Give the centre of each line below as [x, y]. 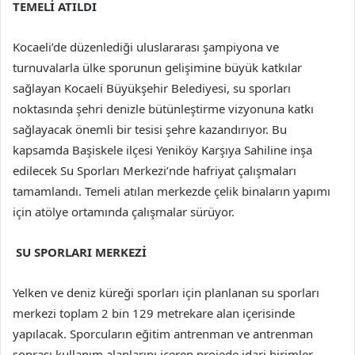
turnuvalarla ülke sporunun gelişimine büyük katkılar [157, 68]
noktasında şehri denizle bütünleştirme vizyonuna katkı [163, 109]
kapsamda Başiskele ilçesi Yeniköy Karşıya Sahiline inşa [162, 150]
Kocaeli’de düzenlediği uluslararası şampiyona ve [146, 47]
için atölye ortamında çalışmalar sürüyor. [125, 212]
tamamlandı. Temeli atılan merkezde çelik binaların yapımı [172, 191]
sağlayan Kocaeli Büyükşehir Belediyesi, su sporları [152, 88]
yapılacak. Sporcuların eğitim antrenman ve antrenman [163, 334]
